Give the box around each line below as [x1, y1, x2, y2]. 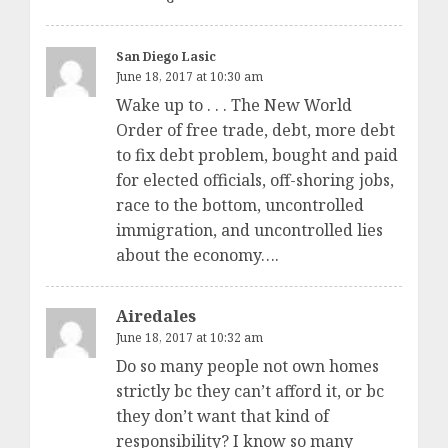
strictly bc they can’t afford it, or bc [116, 379, 384, 402]
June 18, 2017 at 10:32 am [116, 328, 263, 346]
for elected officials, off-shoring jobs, [116, 168, 394, 191]
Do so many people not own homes [116, 354, 379, 377]
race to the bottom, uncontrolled [116, 193, 364, 216]
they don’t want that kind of [116, 404, 329, 427]
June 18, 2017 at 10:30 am [116, 67, 263, 85]
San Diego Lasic [116, 47, 216, 65]
